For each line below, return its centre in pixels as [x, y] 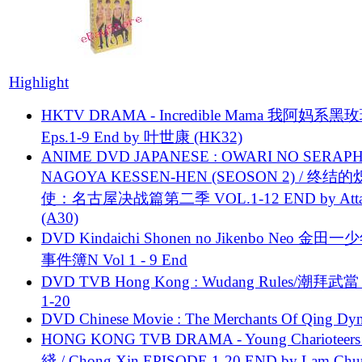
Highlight [39, 82]
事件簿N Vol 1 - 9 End [114, 259]
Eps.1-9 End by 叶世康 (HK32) [142, 137]
